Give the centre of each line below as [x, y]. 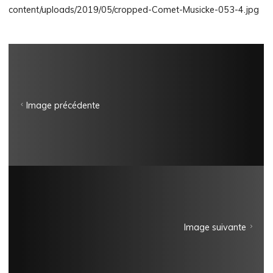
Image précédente [63, 105]
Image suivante [215, 227]
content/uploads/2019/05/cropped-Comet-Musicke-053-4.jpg [134, 10]
